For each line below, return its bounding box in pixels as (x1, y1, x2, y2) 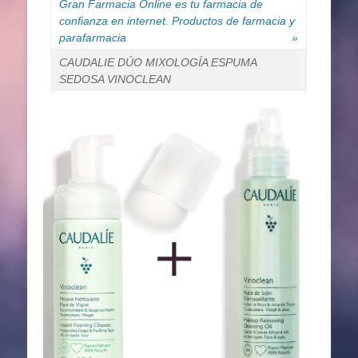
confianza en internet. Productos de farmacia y (59, 14, 295, 27)
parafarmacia (59, 30, 126, 44)
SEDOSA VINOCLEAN (59, 72, 171, 86)
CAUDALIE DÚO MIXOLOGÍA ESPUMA (59, 55, 257, 69)
